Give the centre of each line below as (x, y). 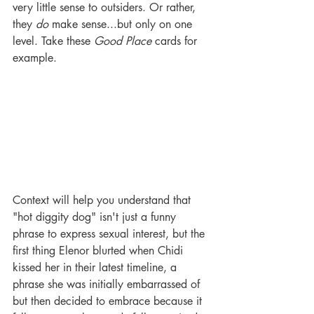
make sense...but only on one (122, 24)
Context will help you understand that (103, 200)
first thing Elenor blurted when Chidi (100, 251)
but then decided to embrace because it (109, 301)
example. (36, 57)
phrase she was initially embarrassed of (108, 285)
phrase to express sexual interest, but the (110, 234)
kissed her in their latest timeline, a (96, 268)
